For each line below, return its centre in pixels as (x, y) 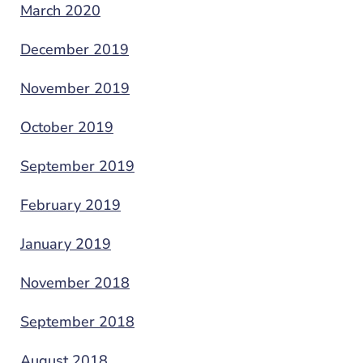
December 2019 (75, 49)
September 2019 (77, 166)
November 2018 (75, 282)
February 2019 (70, 205)
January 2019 (66, 243)
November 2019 (75, 88)
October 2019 (67, 127)
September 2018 (77, 321)
